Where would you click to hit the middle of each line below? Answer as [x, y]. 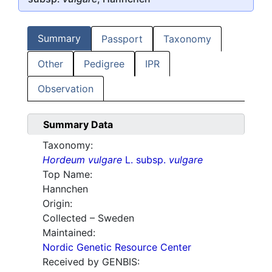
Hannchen [65, 189]
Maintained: [69, 233]
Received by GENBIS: [91, 262]
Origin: [57, 204]
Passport [122, 39]
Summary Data [78, 125]
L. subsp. [145, 160]
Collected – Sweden [88, 218]
